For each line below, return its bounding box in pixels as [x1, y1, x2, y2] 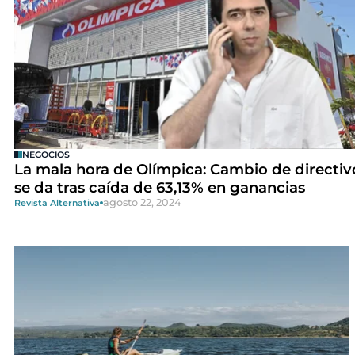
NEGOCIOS [21, 149, 70, 161]
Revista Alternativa [13, 197, 100, 208]
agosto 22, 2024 [102, 197, 181, 209]
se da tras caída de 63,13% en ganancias [13, 178, 305, 197]
